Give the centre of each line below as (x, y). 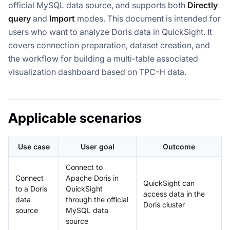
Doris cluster (164, 204)
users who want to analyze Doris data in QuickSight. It (110, 32)
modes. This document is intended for (148, 18)
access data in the (174, 194)
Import (62, 18)
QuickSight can (169, 183)
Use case (34, 146)
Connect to (84, 167)
